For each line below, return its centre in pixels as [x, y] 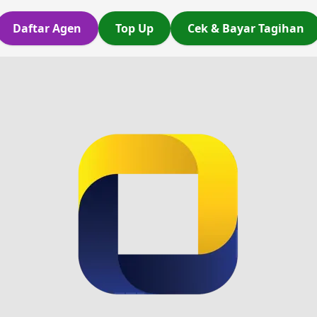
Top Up [134, 28]
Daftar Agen [47, 28]
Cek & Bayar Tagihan [246, 28]
